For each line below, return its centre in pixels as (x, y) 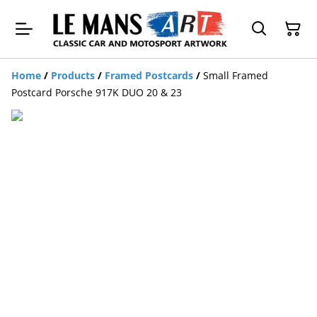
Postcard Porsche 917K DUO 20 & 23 (97, 92)
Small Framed (236, 75)
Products (73, 75)
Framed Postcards (149, 75)
